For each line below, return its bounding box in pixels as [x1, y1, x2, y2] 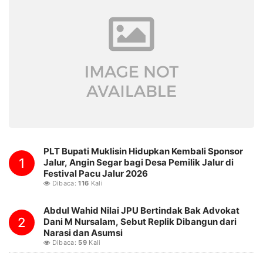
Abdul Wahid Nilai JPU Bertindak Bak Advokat [43, 204, 240, 216]
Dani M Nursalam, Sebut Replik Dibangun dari [43, 215, 237, 227]
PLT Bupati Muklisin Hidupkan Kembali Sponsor [43, 145, 243, 157]
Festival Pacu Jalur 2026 [43, 167, 150, 179]
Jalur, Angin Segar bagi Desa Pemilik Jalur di [43, 156, 234, 168]
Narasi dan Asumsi [43, 227, 123, 238]
